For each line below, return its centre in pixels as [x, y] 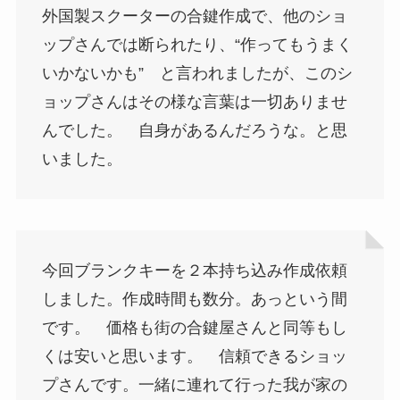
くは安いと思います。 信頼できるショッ [194, 357]
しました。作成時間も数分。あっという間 [194, 300]
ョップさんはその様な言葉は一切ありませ [194, 101]
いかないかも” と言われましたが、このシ [197, 73]
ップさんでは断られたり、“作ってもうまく [197, 44]
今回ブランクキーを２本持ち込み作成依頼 [194, 271]
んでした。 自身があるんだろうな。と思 [194, 130]
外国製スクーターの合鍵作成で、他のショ [194, 16]
